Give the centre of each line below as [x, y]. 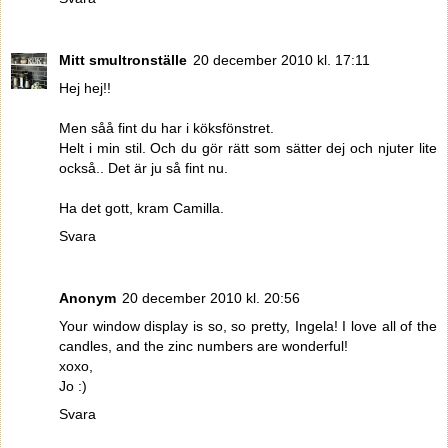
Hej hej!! [85, 88]
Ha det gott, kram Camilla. [141, 208]
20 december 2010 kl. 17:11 [281, 60]
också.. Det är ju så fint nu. [143, 168]
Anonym [87, 298]
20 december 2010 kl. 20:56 [211, 298]
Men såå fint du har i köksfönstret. [166, 128]
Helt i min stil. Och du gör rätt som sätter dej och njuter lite [248, 148]
